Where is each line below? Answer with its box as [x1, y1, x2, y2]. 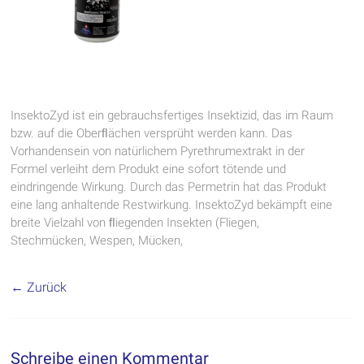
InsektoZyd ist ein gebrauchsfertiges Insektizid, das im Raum [11, 107, 334, 123]
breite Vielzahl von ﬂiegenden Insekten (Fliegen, [11, 214, 260, 230]
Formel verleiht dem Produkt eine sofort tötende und [11, 161, 287, 176]
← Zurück [11, 279, 67, 295]
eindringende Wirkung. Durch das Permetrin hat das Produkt [11, 179, 327, 194]
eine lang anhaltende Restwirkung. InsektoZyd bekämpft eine [11, 197, 333, 212]
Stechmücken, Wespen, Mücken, [11, 232, 184, 248]
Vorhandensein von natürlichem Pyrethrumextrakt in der [11, 143, 305, 158]
